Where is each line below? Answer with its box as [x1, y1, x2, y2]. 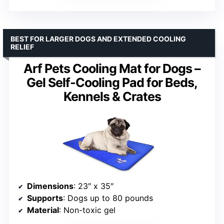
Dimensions [27, 181, 73, 191]
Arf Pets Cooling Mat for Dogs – [23, 60, 200, 76]
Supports [27, 193, 63, 203]
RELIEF [10, 42, 34, 51]
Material [27, 205, 59, 215]
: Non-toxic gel [59, 205, 115, 215]
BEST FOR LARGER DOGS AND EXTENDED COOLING [10, 34, 186, 43]
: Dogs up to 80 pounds [63, 193, 153, 203]
